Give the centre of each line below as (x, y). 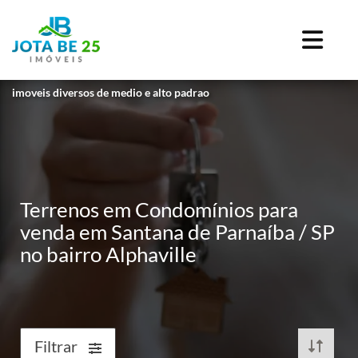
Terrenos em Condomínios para (159, 209)
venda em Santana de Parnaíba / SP (177, 232)
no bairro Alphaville (108, 254)
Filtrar (58, 346)
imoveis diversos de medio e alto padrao (111, 93)
